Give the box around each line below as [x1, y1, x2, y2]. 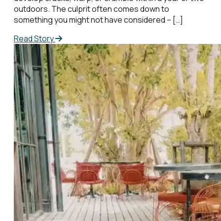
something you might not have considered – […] [14, 14, 183, 26]
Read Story [14, 33, 55, 44]
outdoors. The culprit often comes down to [14, 3, 169, 15]
